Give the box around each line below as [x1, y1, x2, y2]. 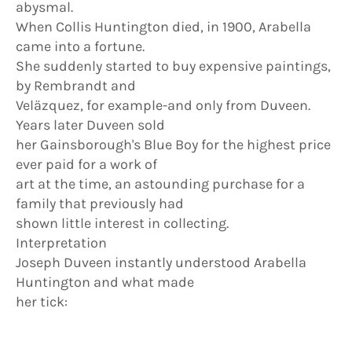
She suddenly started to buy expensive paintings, [16, 57, 331, 75]
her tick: [16, 293, 71, 310]
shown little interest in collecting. [16, 214, 229, 232]
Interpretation [16, 234, 107, 251]
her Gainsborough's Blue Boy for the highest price [16, 136, 331, 153]
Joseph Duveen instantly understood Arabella [16, 254, 306, 271]
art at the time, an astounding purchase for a [16, 175, 305, 192]
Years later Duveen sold [16, 116, 165, 134]
